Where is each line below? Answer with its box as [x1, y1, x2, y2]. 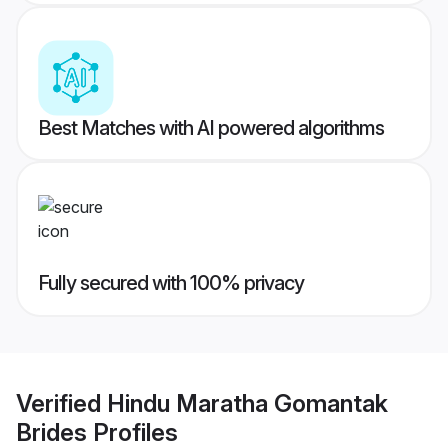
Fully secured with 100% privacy [38, 271, 304, 296]
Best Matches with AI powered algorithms [38, 116, 384, 141]
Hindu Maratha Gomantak [107, 388, 388, 418]
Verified [16, 388, 107, 418]
